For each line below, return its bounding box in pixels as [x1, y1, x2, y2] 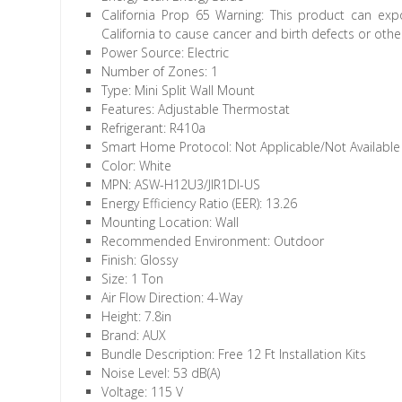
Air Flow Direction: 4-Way [101, 289, 243, 306]
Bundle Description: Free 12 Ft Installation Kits [101, 345, 367, 363]
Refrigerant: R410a [101, 119, 206, 136]
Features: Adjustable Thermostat [101, 100, 291, 118]
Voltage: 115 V [101, 383, 184, 400]
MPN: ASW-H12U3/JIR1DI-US [101, 176, 261, 193]
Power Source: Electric [101, 44, 230, 61]
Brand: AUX [101, 327, 167, 344]
